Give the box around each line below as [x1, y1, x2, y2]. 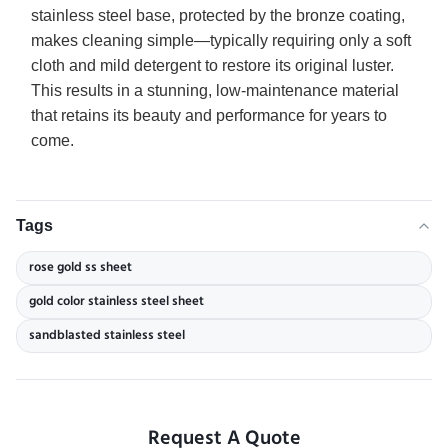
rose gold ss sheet [29, 255, 132, 281]
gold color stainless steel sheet [29, 289, 204, 315]
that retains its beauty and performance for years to [31, 107, 387, 124]
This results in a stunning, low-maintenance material [31, 82, 399, 99]
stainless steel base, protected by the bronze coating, [31, 7, 405, 24]
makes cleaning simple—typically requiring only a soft [31, 32, 411, 49]
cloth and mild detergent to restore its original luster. [31, 57, 394, 74]
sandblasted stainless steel [29, 323, 185, 349]
